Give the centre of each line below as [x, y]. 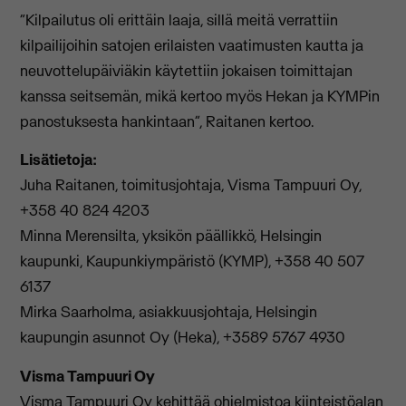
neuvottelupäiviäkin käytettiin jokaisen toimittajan [187, 71]
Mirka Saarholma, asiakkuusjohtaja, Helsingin [169, 312]
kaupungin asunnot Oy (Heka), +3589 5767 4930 [183, 338]
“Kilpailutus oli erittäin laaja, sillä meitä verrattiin [179, 20]
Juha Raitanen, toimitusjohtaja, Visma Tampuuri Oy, [191, 185]
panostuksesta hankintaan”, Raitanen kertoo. [167, 122]
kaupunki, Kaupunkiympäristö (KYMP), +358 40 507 [193, 261]
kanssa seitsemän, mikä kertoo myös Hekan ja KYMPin [200, 97]
